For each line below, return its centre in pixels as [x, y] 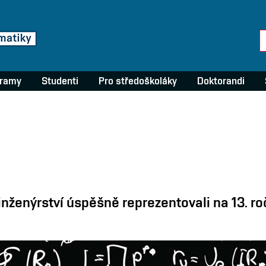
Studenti [60, 81]
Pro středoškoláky [138, 81]
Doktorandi [221, 81]
